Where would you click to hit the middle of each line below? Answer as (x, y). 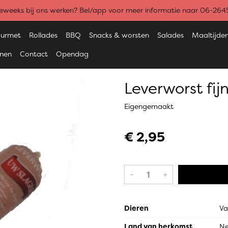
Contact (34, 54)
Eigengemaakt (149, 106)
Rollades (44, 35)
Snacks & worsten (119, 35)
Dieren (136, 208)
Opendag (73, 54)
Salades (171, 35)
